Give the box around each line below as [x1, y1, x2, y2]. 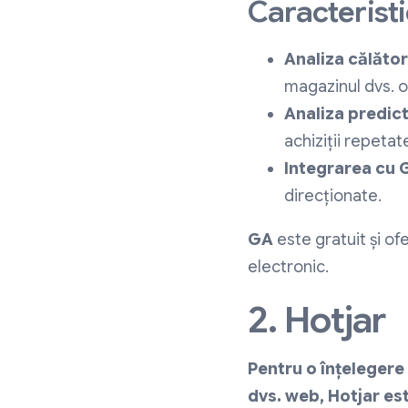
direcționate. [284, 186, 382, 207]
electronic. [248, 257, 329, 278]
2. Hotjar [248, 297, 385, 343]
